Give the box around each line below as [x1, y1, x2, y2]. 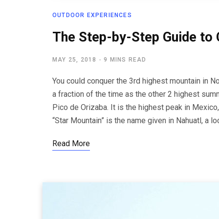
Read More [52, 139, 90, 148]
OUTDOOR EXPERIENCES [52, 12, 132, 19]
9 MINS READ [104, 56, 147, 63]
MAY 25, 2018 [52, 56, 97, 63]
